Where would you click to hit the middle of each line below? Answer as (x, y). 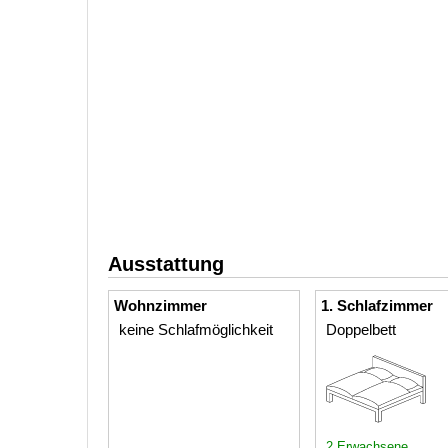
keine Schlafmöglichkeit (196, 329)
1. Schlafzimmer (377, 305)
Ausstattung (166, 263)
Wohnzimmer (160, 305)
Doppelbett (361, 329)
